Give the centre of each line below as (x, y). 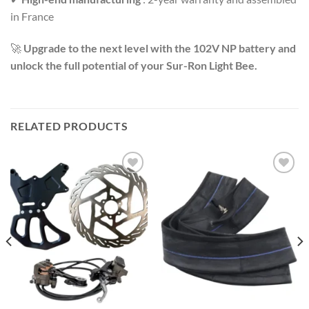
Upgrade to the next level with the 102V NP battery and (160, 48)
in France (32, 16)
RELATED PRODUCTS (69, 126)
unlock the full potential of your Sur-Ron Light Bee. (134, 65)
